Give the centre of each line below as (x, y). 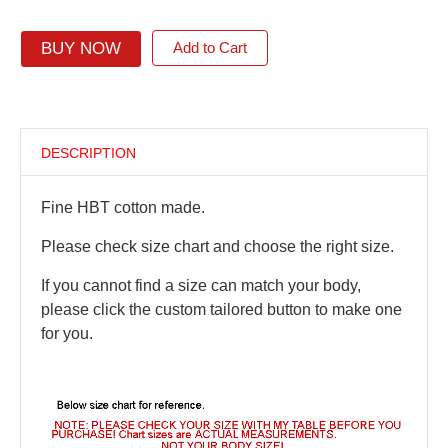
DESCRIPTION (88, 153)
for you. (66, 333)
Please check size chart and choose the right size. (219, 246)
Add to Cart (209, 47)
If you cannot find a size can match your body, (200, 285)
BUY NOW (80, 48)
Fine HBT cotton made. (122, 207)
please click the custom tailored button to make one (221, 309)
